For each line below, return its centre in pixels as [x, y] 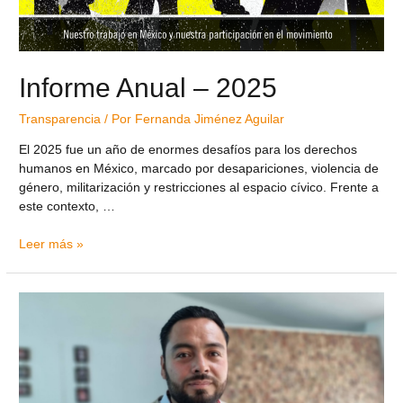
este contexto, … [67, 206]
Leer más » [52, 245]
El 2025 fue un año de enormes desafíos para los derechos [188, 149]
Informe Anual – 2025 [148, 87]
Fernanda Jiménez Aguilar [210, 119]
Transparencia [60, 119]
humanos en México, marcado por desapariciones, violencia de [199, 168]
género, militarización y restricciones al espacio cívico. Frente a [199, 187]
